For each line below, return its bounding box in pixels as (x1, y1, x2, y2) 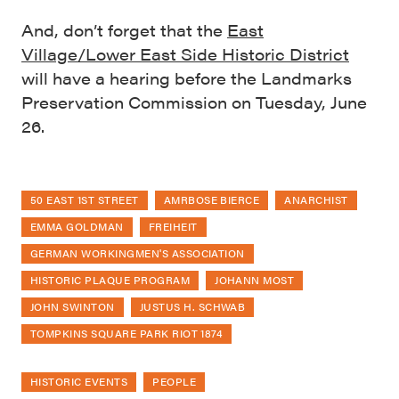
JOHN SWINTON (30, 298, 115, 315)
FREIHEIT (148, 218, 198, 235)
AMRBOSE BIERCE (163, 191, 260, 208)
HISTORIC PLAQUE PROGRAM (30, 272, 191, 289)
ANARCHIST (284, 191, 348, 208)
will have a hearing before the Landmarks (21, 67, 352, 90)
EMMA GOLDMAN (30, 218, 124, 235)
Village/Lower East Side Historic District (21, 43, 349, 66)
